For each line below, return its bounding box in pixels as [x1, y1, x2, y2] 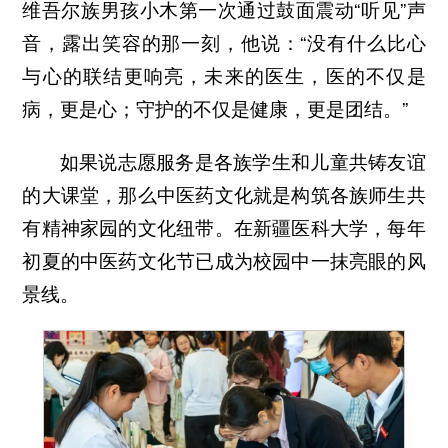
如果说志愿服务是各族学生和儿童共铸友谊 [59, 148, 426, 175]
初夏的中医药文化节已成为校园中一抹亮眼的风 [22, 247, 426, 274]
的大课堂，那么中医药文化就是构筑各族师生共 [22, 181, 426, 208]
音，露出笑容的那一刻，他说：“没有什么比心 [22, 29, 426, 56]
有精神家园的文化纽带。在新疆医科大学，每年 [22, 214, 426, 241]
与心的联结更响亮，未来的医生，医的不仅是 [22, 62, 426, 89]
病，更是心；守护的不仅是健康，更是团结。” [22, 95, 409, 122]
